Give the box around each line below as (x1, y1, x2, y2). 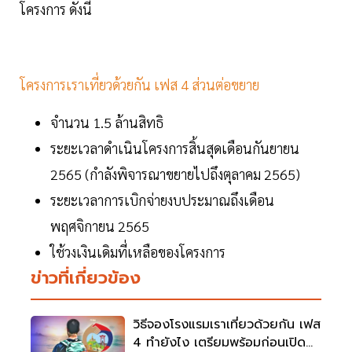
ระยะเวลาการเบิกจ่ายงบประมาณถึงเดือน (50, 191, 274, 210)
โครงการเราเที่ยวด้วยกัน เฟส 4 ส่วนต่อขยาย (20, 75, 262, 94)
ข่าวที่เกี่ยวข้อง (31, 265, 141, 291)
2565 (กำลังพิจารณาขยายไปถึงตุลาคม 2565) (50, 165, 300, 184)
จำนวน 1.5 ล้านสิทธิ (50, 113, 167, 132)
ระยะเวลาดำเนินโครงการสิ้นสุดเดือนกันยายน (50, 139, 299, 158)
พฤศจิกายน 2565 (50, 217, 149, 236)
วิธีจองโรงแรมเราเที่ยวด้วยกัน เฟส (133, 315, 321, 335)
